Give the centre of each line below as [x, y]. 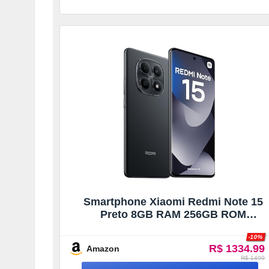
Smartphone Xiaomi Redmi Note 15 [173, 201]
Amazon [103, 248]
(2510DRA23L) [173, 227]
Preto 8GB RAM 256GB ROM [173, 214]
